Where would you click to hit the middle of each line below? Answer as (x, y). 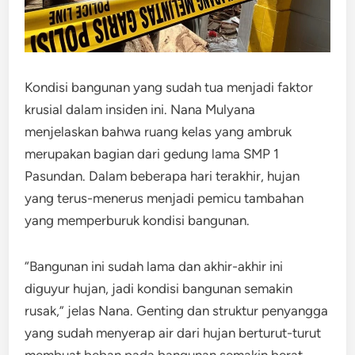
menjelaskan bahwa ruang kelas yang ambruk (158, 131)
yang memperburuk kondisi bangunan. (137, 220)
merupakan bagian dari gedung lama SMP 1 (152, 153)
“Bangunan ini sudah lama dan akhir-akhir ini (154, 266)
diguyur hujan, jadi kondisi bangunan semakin (159, 288)
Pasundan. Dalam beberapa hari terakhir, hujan (162, 176)
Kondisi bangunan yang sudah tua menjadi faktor (169, 87)
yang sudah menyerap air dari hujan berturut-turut (173, 332)
